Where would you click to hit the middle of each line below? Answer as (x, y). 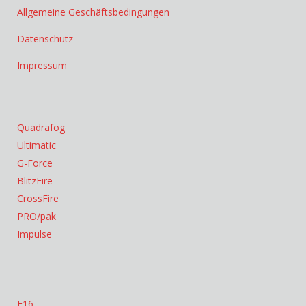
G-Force (35, 163)
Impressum (42, 65)
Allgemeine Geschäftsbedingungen (93, 12)
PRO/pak (37, 216)
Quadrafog (41, 127)
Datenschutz (45, 39)
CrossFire (38, 198)
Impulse (34, 234)
